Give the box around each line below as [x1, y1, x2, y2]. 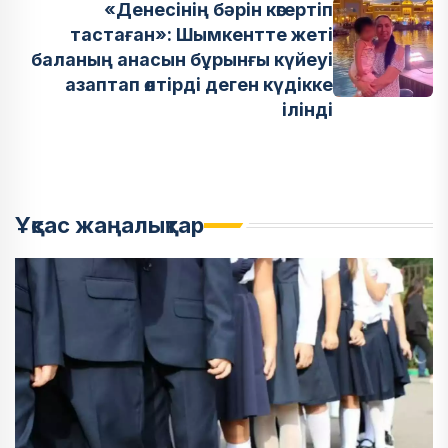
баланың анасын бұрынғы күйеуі [31, 49, 333, 70]
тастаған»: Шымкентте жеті [70, 24, 333, 45]
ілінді [282, 99, 333, 120]
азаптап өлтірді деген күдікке [65, 74, 333, 95]
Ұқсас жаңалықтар [15, 212, 204, 238]
